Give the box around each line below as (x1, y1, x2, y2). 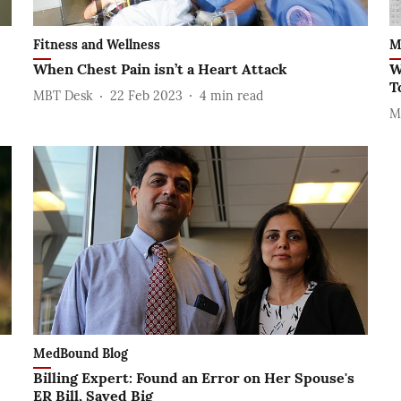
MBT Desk (32, 87, 93, 104)
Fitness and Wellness (32, 37, 160, 54)
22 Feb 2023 (109, 87, 183, 104)
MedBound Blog (32, 345, 128, 362)
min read (209, 87, 263, 104)
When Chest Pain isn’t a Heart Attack (32, 60, 287, 79)
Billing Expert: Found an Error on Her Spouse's (32, 368, 354, 387)
